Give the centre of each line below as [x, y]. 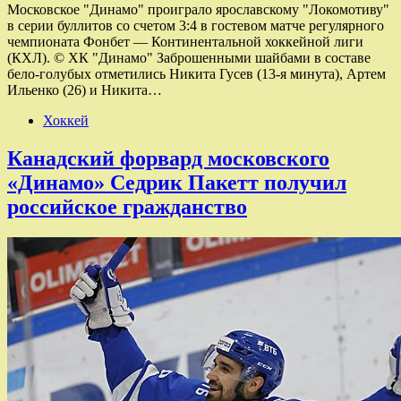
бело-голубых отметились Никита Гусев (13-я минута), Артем [196, 73]
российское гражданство [127, 206]
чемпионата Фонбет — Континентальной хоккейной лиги [185, 41]
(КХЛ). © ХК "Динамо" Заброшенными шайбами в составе [189, 57]
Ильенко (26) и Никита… [85, 90]
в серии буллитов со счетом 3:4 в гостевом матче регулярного [196, 25]
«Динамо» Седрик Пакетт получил [177, 182]
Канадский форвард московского [168, 158]
